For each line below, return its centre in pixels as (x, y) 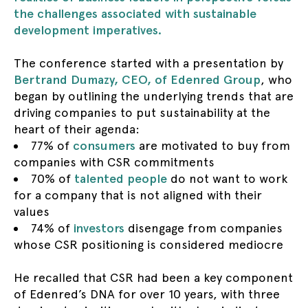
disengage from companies (203, 228)
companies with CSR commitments (114, 162)
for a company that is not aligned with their (138, 195)
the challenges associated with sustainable (135, 13)
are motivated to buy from (213, 145)
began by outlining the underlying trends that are (154, 96)
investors (99, 228)
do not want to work (228, 178)
